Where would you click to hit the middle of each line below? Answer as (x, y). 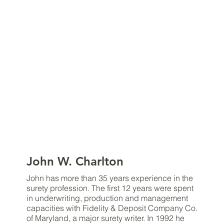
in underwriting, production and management (107, 198)
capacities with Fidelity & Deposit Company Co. (112, 208)
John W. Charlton (75, 161)
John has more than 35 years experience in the (109, 178)
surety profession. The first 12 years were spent (110, 188)
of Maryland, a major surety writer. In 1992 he (105, 218)
